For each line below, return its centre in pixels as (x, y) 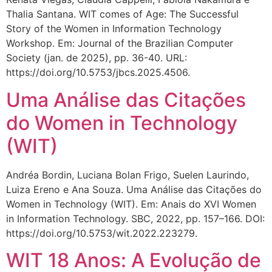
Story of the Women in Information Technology (114, 29)
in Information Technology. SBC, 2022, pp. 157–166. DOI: (135, 218)
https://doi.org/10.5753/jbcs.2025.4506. (98, 73)
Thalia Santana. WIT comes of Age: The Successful (122, 14)
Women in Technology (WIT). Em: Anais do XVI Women (131, 204)
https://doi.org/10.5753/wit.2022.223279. (102, 233)
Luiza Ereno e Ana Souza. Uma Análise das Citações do (134, 189)
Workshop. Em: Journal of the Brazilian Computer (120, 43)
